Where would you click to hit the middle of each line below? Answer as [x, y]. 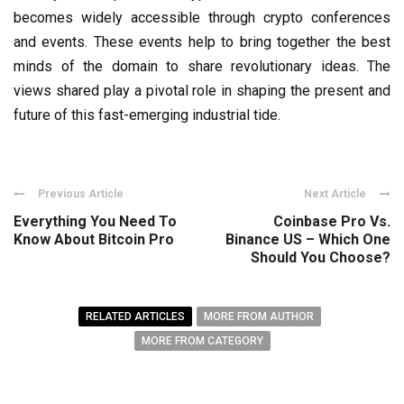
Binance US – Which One [308, 239]
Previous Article [81, 193]
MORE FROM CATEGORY [202, 340]
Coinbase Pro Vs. [332, 221]
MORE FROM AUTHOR [259, 316]
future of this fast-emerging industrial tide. [147, 115]
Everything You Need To [95, 221]
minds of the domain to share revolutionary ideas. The [202, 66]
